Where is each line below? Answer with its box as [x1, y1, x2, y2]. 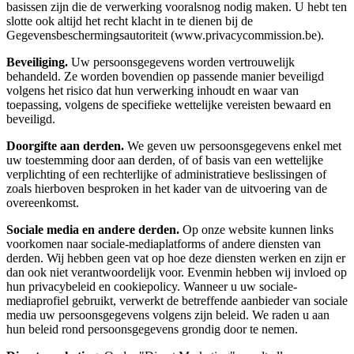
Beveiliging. [6, 55, 68, 69]
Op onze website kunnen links [179, 222, 333, 236]
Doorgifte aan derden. [6, 138, 124, 153]
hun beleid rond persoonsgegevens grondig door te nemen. [6, 322, 298, 336]
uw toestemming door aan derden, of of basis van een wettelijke [6, 153, 323, 167]
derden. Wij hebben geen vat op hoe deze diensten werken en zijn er [6, 250, 345, 265]
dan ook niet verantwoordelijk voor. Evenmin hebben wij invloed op [6, 265, 347, 279]
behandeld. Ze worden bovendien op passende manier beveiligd [6, 69, 324, 83]
